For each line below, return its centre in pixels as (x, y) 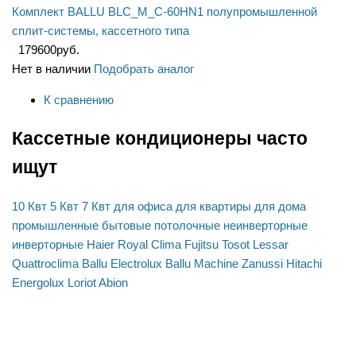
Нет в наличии (51, 69)
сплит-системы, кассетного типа (101, 31)
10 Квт (29, 206)
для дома (280, 206)
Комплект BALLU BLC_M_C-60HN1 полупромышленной (164, 12)
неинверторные (265, 225)
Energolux (38, 282)
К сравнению (79, 100)
